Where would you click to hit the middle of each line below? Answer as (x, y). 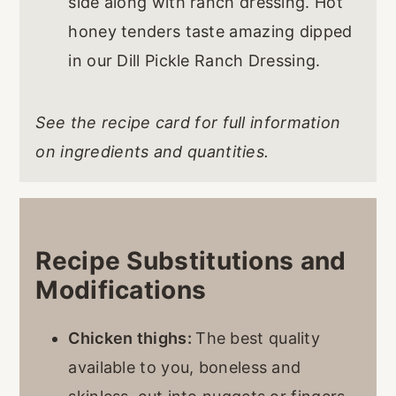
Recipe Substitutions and (191, 260)
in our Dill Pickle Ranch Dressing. (194, 60)
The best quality (258, 338)
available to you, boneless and (185, 367)
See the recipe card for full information (188, 122)
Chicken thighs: (132, 338)
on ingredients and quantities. (152, 151)
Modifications (121, 289)
